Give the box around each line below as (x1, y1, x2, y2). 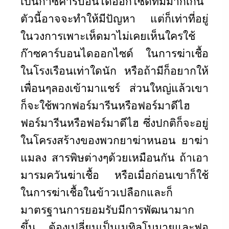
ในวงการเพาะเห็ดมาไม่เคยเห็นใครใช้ (20, 28, 195, 43)
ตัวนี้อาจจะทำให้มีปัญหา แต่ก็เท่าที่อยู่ (20, 11, 209, 26)
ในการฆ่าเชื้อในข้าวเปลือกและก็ (20, 185, 173, 199)
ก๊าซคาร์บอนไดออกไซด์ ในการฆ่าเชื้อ (20, 45, 209, 60)
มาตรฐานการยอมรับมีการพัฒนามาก (20, 202, 194, 217)
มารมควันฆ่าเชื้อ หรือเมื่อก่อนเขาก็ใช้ (20, 167, 209, 182)
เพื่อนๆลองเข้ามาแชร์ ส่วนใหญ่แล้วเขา (20, 80, 209, 95)
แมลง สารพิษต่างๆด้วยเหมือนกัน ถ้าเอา (20, 150, 209, 165)
